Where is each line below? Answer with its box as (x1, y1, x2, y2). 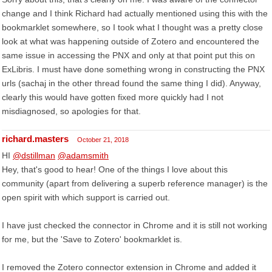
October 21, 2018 (77, 136, 129, 143)
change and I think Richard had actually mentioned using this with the (2, 8, 268, 18)
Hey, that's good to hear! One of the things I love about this (2, 165, 228, 174)
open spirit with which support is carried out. (2, 192, 170, 202)
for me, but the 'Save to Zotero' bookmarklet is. (2, 234, 182, 244)
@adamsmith (58, 151, 109, 160)
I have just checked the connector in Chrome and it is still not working (2, 220, 267, 230)
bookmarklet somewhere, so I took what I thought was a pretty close (2, 22, 263, 32)
